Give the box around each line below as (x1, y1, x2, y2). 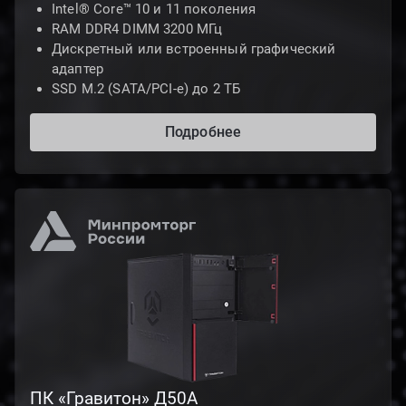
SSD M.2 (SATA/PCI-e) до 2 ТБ (52, 81, 241, 97)
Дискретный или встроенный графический (52, 41, 336, 57)
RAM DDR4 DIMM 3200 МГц (52, 21, 223, 37)
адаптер (52, 61, 104, 77)
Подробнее (165, 123, 241, 140)
